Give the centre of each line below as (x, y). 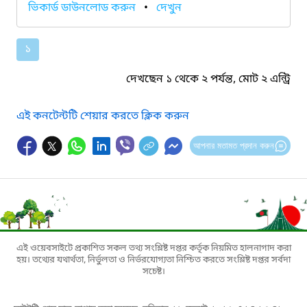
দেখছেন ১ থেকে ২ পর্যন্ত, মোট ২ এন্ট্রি (208, 79)
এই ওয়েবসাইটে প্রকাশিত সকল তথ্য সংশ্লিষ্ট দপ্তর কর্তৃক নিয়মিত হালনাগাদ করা (153, 248)
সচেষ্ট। (153, 271)
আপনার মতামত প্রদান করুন (233, 145)
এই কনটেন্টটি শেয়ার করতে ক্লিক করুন (103, 116)
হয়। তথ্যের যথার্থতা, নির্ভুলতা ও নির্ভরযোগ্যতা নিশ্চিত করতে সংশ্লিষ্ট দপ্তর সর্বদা (153, 260)
